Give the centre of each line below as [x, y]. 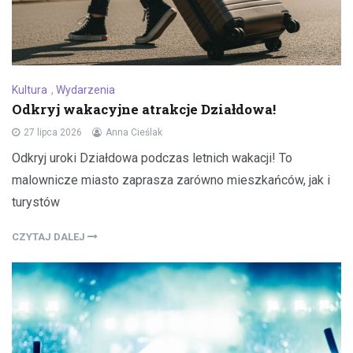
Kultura [30, 90]
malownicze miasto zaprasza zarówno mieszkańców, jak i [171, 180]
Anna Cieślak [134, 133]
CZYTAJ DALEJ [50, 237]
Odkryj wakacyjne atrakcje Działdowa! [144, 110]
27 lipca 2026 [53, 133]
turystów [36, 203]
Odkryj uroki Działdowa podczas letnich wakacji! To [152, 158]
